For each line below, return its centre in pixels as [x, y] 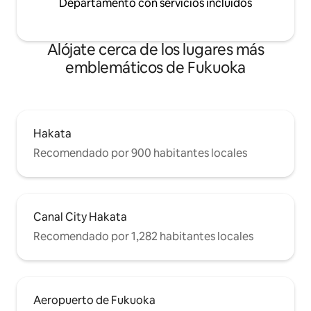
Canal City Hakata [80, 217]
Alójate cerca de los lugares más [155, 50]
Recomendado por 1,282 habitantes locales [143, 237]
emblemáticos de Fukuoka [155, 68]
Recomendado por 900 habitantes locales [140, 153]
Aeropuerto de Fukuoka [94, 301]
